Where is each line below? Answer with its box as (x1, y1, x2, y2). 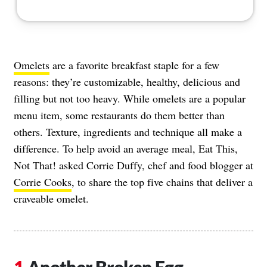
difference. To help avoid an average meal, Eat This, (14, 141, 238, 156)
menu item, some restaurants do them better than (14, 107, 225, 122)
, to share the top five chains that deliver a (72, 174, 253, 189)
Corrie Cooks (14, 174, 72, 189)
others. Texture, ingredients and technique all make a (14, 124, 242, 139)
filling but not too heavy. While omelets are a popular (14, 91, 246, 105)
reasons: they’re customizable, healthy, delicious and (14, 74, 240, 89)
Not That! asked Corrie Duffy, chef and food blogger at (14, 157, 253, 172)
